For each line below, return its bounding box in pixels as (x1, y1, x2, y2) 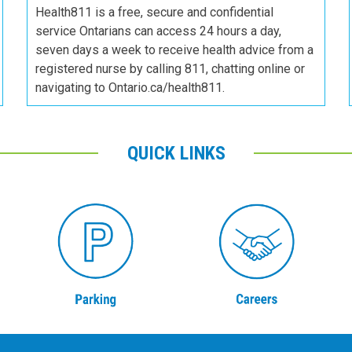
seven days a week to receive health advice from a (35, 42, 313, 58)
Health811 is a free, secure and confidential (35, 5, 273, 20)
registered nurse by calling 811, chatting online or (35, 61, 305, 77)
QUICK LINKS (126, 142, 225, 165)
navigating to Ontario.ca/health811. (35, 80, 225, 96)
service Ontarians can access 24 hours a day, (35, 24, 281, 39)
